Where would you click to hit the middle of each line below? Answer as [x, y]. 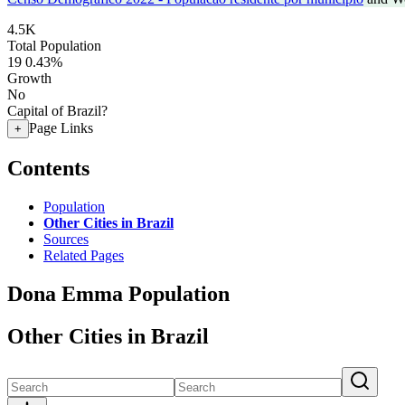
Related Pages [84, 255]
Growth [29, 78]
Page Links [61, 128]
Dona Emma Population [118, 293]
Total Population [54, 46]
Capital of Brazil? [57, 111]
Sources [66, 239]
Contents [48, 168]
